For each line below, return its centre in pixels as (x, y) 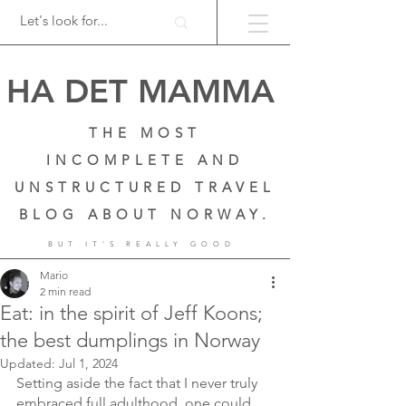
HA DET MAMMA (140, 91)
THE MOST (145, 133)
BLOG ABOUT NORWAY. (145, 214)
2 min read (65, 291)
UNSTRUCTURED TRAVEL (145, 187)
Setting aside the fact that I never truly (139, 383)
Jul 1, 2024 (88, 363)
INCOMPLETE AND (145, 160)
